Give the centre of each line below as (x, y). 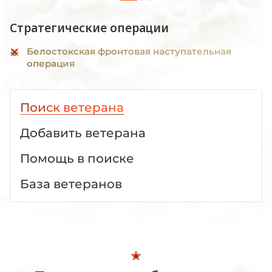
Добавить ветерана (83, 133)
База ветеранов (71, 184)
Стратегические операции (89, 28)
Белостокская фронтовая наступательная (129, 51)
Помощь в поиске (77, 158)
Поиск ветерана (72, 107)
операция (51, 63)
